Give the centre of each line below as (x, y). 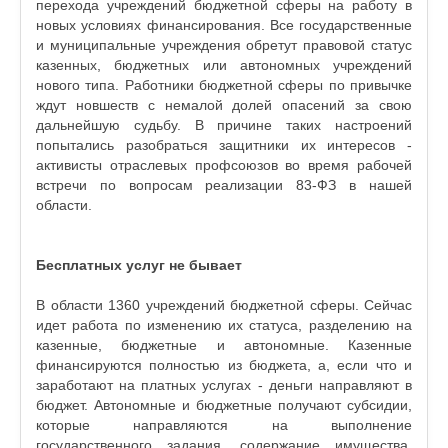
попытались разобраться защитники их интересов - (224, 145)
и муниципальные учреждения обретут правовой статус (224, 45)
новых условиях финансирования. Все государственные (224, 25)
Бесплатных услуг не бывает (139, 265)
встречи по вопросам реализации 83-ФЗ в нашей (224, 185)
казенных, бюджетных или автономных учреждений (224, 65)
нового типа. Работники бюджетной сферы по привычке (224, 85)
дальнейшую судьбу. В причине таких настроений (224, 125)
